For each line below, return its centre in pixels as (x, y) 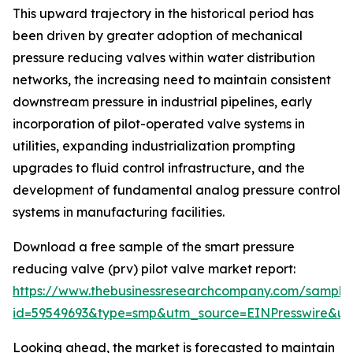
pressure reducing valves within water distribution (164, 58)
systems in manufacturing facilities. (119, 212)
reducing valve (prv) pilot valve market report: (154, 269)
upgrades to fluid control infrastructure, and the (159, 168)
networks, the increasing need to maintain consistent (172, 80)
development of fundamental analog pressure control (176, 190)
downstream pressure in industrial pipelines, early (162, 102)
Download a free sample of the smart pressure (154, 247)
